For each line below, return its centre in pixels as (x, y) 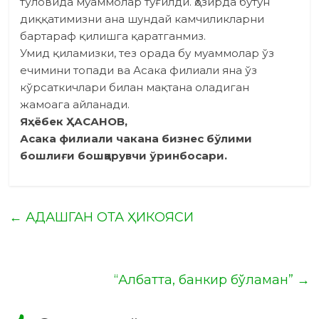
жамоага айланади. (75, 105)
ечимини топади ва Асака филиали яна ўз (139, 70)
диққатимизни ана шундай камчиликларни (142, 19)
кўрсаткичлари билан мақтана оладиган (135, 88)
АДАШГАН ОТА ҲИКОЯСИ (108, 218)
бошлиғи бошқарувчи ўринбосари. (124, 156)
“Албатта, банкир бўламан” (205, 280)
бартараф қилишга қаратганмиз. (113, 36)
